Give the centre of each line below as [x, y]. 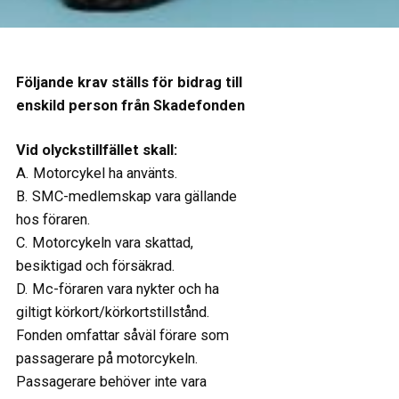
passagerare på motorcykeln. [107, 359]
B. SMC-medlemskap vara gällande [126, 197]
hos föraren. [53, 220]
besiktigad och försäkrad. [95, 266]
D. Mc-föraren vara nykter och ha [117, 289]
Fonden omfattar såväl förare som [122, 336]
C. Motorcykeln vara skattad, [104, 243]
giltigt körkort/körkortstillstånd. [114, 313]
